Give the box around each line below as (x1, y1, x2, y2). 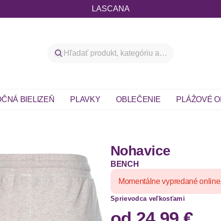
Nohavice (110, 143, 171, 158)
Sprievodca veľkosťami (110, 195, 185, 202)
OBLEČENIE (116, 95, 161, 104)
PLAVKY (70, 95, 101, 104)
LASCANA (91, 4, 130, 13)
